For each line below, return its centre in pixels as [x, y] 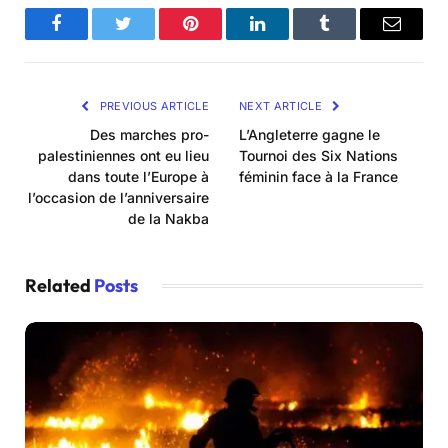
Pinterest [220, 38]
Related [59, 286]
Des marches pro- [149, 135]
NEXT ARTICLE [282, 106]
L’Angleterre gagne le [309, 135]
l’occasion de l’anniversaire [118, 198]
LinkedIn [289, 38]
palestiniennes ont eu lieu [123, 156]
